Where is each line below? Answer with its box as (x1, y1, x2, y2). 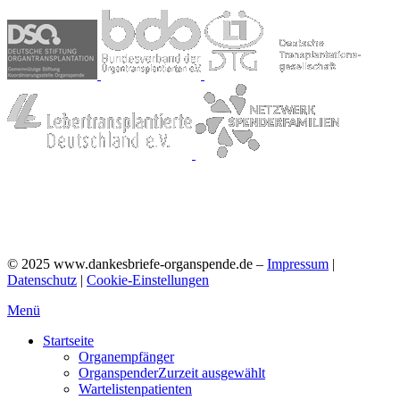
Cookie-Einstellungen (87, 272, 209, 288)
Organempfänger (79, 349, 174, 365)
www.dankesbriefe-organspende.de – (50, 256, 267, 272)
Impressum (267, 256, 329, 272)
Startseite (43, 333, 94, 349)
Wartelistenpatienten (79, 381, 192, 397)
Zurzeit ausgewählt (158, 365, 265, 381)
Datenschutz (7, 272, 77, 288)
